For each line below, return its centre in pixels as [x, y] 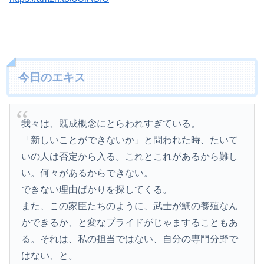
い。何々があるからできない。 [88, 173]
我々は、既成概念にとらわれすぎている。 [111, 124]
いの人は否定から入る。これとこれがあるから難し [130, 157]
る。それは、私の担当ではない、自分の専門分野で [130, 239]
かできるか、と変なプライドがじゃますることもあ [130, 223]
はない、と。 [50, 256]
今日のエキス [52, 77]
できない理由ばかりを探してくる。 [97, 190]
